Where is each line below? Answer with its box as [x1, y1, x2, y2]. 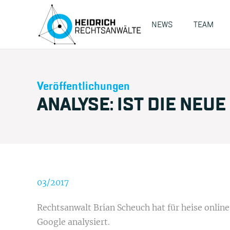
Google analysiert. [37, 217, 110, 227]
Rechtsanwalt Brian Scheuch [37, 202, 152, 213]
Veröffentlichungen [37, 78, 130, 94]
